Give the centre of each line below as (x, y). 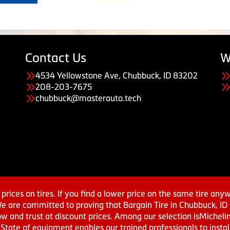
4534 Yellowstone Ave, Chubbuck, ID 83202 (117, 75)
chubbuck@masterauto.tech (88, 98)
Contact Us (56, 58)
